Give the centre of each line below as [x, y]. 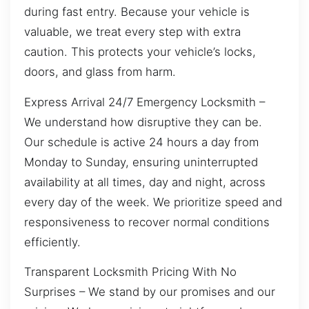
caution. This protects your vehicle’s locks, [140, 52]
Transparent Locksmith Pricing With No [130, 271]
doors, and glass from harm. [100, 72]
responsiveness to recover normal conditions [147, 222]
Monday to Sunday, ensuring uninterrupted [141, 162]
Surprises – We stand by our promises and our [150, 291]
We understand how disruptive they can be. [143, 122]
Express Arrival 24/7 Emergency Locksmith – [144, 102]
